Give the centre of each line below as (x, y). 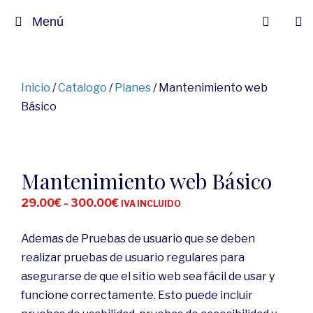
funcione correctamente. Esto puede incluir (137, 295)
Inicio (36, 88)
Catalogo (82, 88)
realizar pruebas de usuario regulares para (133, 257)
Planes (133, 88)
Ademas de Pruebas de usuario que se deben (138, 239)
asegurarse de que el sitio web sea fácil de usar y (148, 276)
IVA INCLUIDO (151, 204)
